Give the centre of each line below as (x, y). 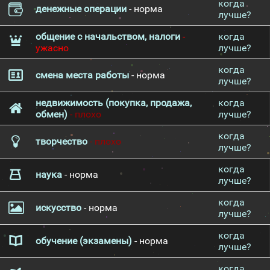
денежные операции (81, 9)
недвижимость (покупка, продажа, (114, 103)
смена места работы (82, 75)
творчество (61, 141)
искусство (58, 208)
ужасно (52, 48)
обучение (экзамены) (84, 241)
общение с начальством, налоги (108, 36)
